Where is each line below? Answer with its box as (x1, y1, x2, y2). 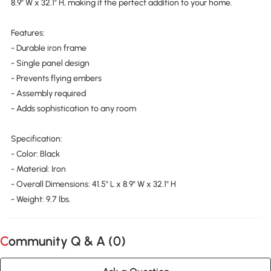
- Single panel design (10, 57, 90, 68)
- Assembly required (10, 88, 86, 99)
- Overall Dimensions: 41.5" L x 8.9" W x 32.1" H (10, 178, 176, 189)
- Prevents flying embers (10, 73, 102, 83)
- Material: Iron (10, 163, 66, 174)
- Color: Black (10, 148, 60, 159)
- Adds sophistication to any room (10, 103, 136, 114)
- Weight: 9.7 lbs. (10, 194, 71, 204)
